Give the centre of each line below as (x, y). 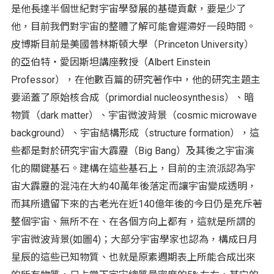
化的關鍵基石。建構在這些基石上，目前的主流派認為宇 (133, 168)
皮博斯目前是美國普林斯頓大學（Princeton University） (132, 44)
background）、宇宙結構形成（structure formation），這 (135, 133)
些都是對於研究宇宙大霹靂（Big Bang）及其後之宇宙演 (132, 150)
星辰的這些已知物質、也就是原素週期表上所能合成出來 (133, 257)
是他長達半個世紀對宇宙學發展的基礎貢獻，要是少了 (128, 9)
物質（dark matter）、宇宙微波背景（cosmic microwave (134, 115)
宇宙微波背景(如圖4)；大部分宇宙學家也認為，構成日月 (134, 239)
